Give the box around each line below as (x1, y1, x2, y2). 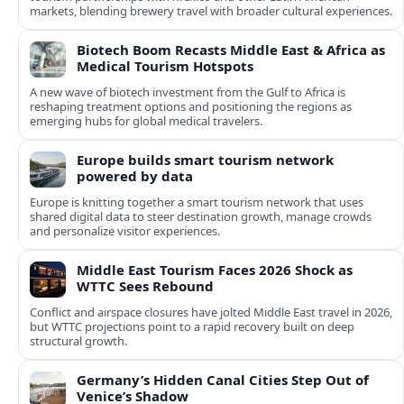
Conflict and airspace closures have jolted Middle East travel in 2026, (30, 304, 392, 321)
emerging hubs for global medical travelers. (30, 113, 262, 130)
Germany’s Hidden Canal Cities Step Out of (77, 371, 369, 390)
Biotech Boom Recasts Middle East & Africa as (77, 41, 385, 60)
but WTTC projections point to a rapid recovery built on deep (30, 318, 354, 335)
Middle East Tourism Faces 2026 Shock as (77, 261, 353, 280)
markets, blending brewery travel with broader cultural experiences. (30, 3, 392, 20)
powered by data (77, 167, 193, 186)
